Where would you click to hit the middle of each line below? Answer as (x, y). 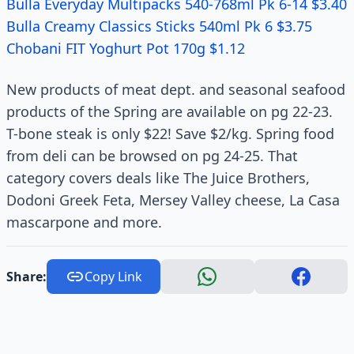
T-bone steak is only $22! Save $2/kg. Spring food (170, 134)
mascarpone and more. (84, 222)
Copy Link (113, 277)
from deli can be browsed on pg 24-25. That (152, 156)
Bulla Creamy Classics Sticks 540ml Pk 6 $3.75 (159, 26)
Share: (26, 277)
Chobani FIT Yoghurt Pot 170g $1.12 (126, 48)
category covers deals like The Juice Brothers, (158, 178)
